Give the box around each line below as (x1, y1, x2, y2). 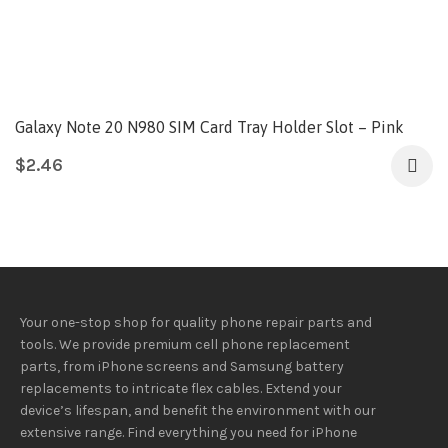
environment (236, 402, 321, 420)
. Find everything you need (122, 424, 291, 442)
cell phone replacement (192, 336, 351, 354)
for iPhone (290, 424, 358, 442)
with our (320, 402, 377, 420)
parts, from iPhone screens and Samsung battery (20, 358, 345, 376)
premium (133, 336, 193, 354)
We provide (59, 336, 134, 354)
